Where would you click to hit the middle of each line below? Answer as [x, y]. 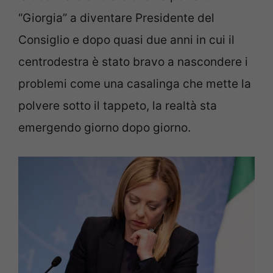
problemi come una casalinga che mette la [135, 84]
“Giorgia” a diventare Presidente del [116, 18]
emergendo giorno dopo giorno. [105, 128]
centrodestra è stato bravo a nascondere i [133, 62]
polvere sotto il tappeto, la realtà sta [118, 106]
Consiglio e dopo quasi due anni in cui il [126, 40]
